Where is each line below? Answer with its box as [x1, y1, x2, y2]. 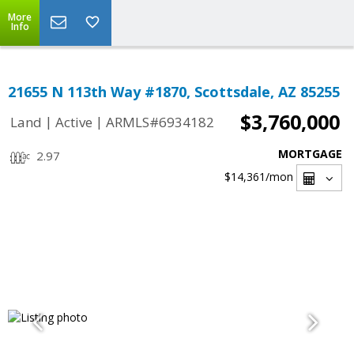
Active [55, 113, 92, 132]
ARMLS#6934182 [106, 113, 214, 132]
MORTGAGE [278, 146, 342, 161]
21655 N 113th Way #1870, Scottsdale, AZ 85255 [8, 82, 340, 101]
